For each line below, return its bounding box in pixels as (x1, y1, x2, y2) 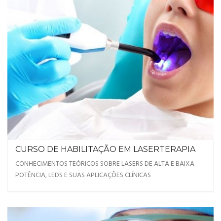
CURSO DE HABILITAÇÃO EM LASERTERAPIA (15, 144, 195, 154)
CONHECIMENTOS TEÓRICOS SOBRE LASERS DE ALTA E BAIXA (15, 158, 194, 170)
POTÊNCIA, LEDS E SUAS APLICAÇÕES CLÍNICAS (15, 169, 151, 181)
